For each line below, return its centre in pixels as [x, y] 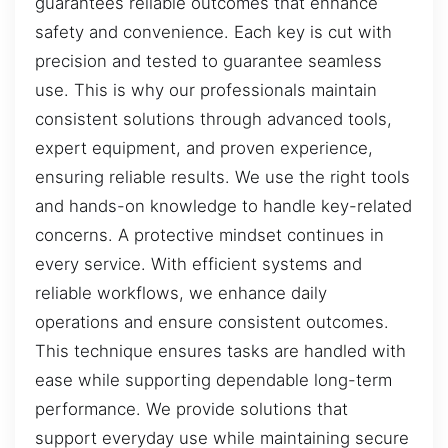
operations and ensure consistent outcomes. [212, 321]
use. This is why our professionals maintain [206, 89]
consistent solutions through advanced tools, [213, 118]
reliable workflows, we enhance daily [181, 292]
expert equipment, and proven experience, [204, 147]
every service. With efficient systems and [198, 263]
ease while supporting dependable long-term [213, 379]
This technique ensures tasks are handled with [220, 350]
